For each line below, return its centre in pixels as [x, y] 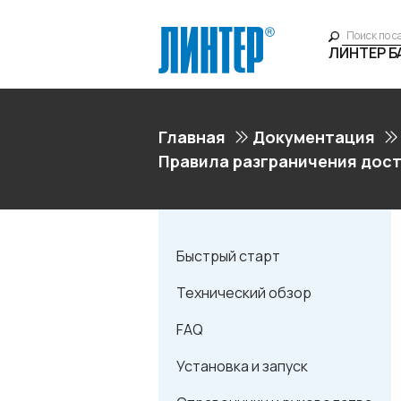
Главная [192, 137]
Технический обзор [244, 293]
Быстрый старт [228, 256]
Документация [314, 137]
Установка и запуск [242, 366]
